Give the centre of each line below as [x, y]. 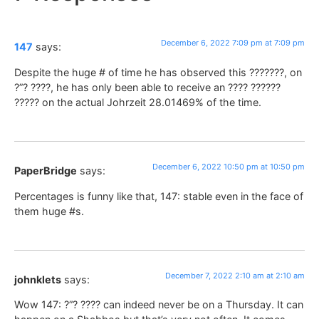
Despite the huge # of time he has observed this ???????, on [158, 72]
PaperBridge [46, 171]
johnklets [38, 279]
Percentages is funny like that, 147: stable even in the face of [159, 196]
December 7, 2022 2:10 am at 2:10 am [235, 275]
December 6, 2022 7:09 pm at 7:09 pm [233, 43]
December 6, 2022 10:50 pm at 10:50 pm [229, 167]
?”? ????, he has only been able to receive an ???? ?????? [147, 87]
